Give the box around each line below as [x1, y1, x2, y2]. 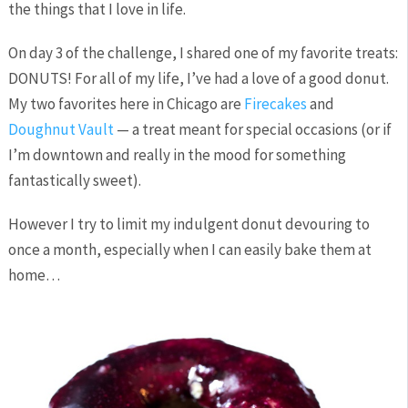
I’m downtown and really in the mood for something [7, 145, 346, 165]
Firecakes [243, 94, 307, 114]
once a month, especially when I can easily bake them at [7, 240, 372, 260]
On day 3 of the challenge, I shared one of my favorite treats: [7, 43, 398, 63]
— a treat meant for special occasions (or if [113, 119, 392, 139]
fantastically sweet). [7, 170, 141, 190]
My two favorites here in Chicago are [7, 94, 244, 114]
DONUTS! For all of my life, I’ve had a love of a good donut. [7, 68, 389, 88]
